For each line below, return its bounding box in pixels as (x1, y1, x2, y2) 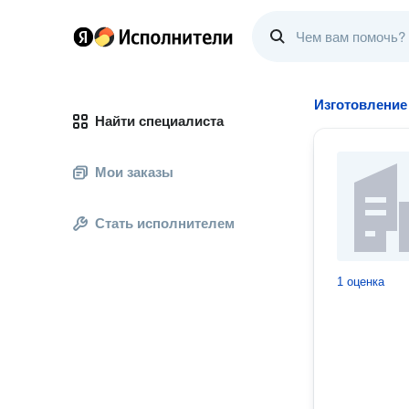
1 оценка (337, 275, 384, 288)
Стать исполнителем (95, 215, 235, 231)
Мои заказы (95, 164, 173, 180)
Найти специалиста (95, 113, 224, 129)
